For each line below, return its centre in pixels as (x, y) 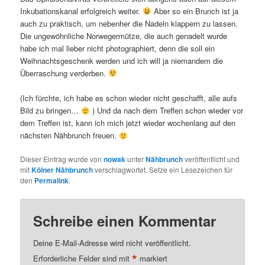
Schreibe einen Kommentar (125, 220)
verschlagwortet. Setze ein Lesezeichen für (163, 170)
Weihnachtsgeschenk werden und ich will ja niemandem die (122, 61)
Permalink (52, 181)
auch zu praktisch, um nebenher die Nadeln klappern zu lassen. (129, 24)
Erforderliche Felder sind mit (83, 258)
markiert (153, 258)
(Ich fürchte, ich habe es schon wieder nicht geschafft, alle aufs (129, 98)
